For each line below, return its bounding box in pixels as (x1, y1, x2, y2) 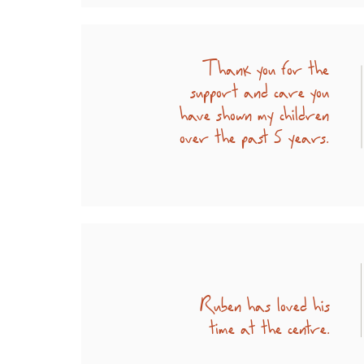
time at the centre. (209, 312, 330, 340)
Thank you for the (202, 53, 329, 80)
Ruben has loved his (199, 289, 330, 317)
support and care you (190, 76, 329, 103)
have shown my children (180, 98, 329, 126)
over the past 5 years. (180, 121, 329, 149)
